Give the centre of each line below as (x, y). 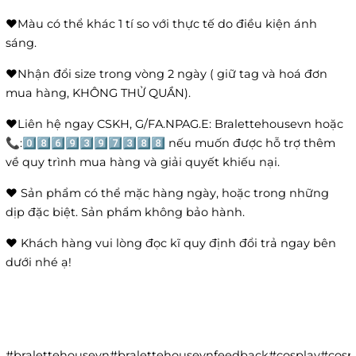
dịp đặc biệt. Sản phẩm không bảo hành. (125, 213)
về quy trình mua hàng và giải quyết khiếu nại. (143, 163)
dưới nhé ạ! (39, 263)
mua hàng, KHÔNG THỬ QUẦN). (100, 93)
